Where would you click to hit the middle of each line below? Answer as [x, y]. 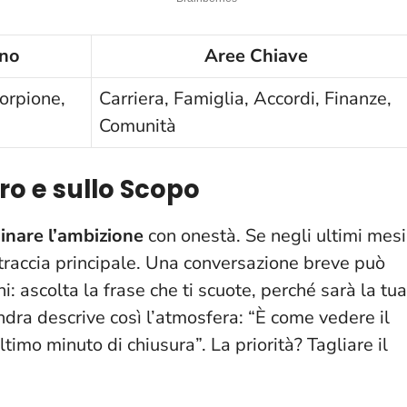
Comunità [138, 125]
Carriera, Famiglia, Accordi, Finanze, [245, 98]
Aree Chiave [256, 55]
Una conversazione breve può [265, 263]
